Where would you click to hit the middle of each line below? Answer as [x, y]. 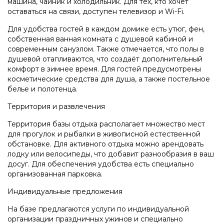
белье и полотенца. [42, 89]
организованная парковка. [55, 174]
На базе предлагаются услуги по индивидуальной [98, 209]
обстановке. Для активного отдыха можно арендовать [105, 144]
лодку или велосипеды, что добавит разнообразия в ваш [111, 154]
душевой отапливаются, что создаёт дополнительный [105, 59]
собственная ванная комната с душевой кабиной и [100, 39]
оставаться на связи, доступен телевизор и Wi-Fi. [96, 11]
